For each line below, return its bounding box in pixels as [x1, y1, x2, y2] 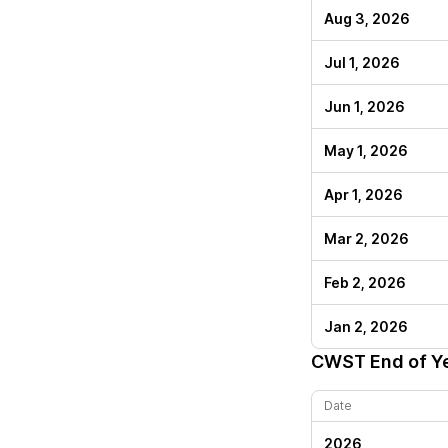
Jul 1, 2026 [324, 54, 400, 71]
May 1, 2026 [324, 142, 408, 159]
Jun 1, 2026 [324, 98, 405, 115]
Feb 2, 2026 [324, 274, 406, 291]
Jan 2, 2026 [324, 318, 408, 335]
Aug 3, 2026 [324, 10, 410, 27]
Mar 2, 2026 [324, 230, 409, 247]
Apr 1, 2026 [324, 186, 403, 203]
